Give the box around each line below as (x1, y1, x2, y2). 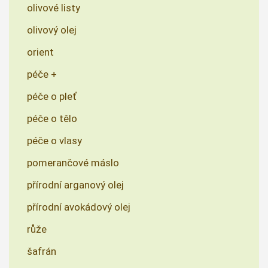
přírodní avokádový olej (27, 201, 130, 214)
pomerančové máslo (27, 157, 119, 169)
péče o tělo (27, 112, 77, 125)
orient (27, 46, 54, 59)
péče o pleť (27, 90, 77, 103)
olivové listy (27, 2, 80, 14)
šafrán (27, 245, 56, 258)
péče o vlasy (27, 135, 82, 147)
